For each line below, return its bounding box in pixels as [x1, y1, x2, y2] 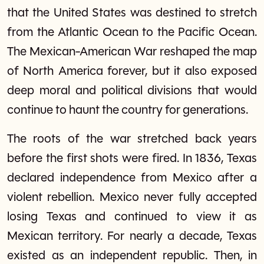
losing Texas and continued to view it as [7, 210, 257, 223]
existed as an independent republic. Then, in [7, 249, 257, 262]
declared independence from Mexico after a [7, 171, 257, 184]
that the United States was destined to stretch [7, 6, 257, 19]
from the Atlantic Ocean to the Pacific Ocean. [7, 26, 257, 39]
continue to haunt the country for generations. [7, 104, 248, 117]
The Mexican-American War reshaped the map [7, 45, 257, 58]
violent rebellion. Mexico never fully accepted [7, 191, 257, 204]
